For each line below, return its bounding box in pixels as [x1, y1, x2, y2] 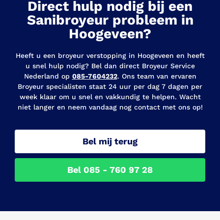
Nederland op [24, 72, 72, 81]
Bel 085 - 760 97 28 [67, 164, 153, 175]
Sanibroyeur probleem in [27, 12, 193, 28]
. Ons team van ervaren [117, 72, 196, 81]
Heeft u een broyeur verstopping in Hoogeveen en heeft [15, 52, 205, 60]
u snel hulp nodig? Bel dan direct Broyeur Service [25, 62, 195, 70]
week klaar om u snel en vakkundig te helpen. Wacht [19, 93, 201, 101]
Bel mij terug [82, 136, 137, 146]
